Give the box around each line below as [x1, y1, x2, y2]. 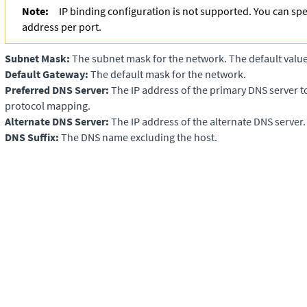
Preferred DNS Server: [5, 83, 109, 97]
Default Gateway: [5, 67, 88, 81]
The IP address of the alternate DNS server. [109, 114, 306, 128]
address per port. [22, 20, 101, 34]
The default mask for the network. [88, 67, 246, 81]
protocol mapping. [5, 99, 90, 112]
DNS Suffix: [5, 130, 59, 144]
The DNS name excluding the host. [59, 130, 217, 144]
